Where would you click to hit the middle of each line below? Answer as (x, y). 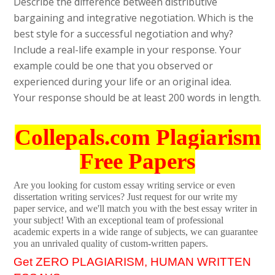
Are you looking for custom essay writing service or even (125, 185)
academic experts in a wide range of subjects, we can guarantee (136, 231)
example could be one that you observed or (114, 66)
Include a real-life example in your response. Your (128, 50)
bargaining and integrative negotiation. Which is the (134, 18)
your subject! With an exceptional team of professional (119, 220)
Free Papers (137, 161)
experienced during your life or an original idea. (123, 82)
